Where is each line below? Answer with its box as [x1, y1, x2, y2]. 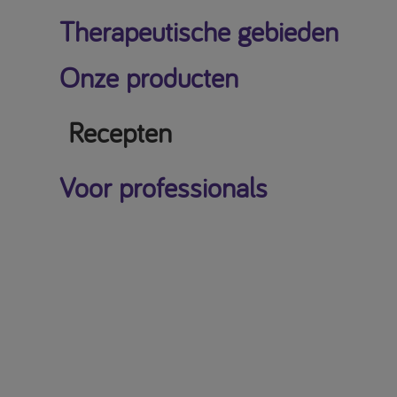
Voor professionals [58, 169, 268, 206]
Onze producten [58, 59, 238, 97]
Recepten [67, 114, 172, 152]
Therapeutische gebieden [58, 13, 339, 51]
